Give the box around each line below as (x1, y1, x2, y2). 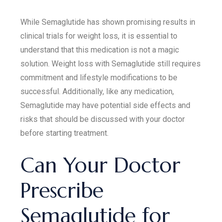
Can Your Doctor (20, 152, 181, 178)
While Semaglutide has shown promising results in (20, 17, 196, 27)
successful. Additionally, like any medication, (20, 87, 174, 96)
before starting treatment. (20, 128, 109, 138)
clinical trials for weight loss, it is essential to (20, 31, 178, 41)
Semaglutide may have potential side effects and (20, 101, 191, 110)
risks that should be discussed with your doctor (20, 114, 185, 124)
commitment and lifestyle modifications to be (20, 73, 178, 82)
